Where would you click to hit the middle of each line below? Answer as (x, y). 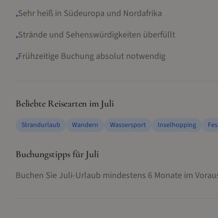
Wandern (85, 125)
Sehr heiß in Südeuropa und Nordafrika (90, 13)
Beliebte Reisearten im (58, 104)
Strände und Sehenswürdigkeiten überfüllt (97, 35)
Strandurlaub (41, 125)
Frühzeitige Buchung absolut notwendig (92, 56)
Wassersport (128, 125)
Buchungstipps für (51, 154)
